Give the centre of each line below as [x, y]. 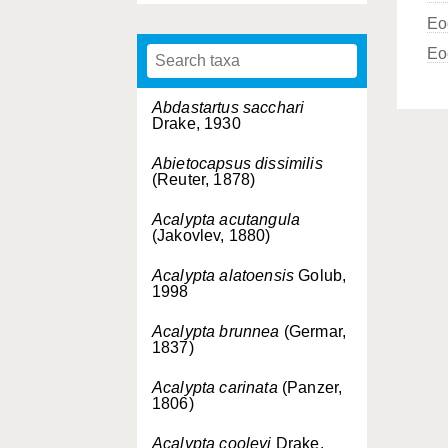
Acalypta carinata [215, 387]
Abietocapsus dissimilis [237, 163]
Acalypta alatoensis [223, 275]
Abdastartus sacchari [228, 107]
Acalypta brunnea [216, 331]
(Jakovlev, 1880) [211, 235]
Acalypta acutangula [226, 219]
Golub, [320, 275]
